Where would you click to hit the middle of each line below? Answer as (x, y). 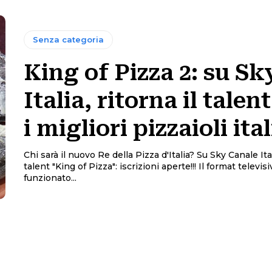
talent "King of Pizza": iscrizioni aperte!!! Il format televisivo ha (111, 166)
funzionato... (50, 178)
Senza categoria (68, 39)
